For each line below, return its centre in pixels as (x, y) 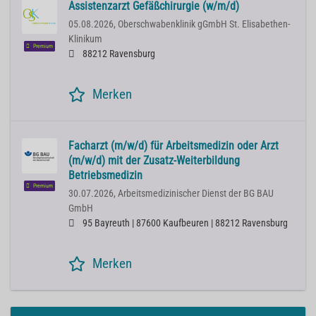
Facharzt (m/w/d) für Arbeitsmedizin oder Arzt (174, 146)
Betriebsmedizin (105, 176)
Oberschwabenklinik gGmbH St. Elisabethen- (204, 25)
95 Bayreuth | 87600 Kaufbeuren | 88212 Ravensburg (184, 224)
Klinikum (85, 39)
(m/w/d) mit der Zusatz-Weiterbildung (154, 161)
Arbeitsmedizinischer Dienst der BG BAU (196, 194)
